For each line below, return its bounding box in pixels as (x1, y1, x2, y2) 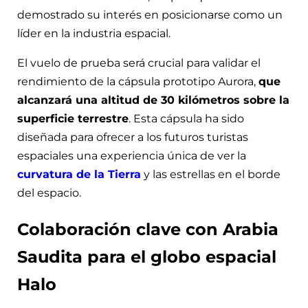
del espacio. (17, 186, 81, 199)
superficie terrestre (17, 111, 129, 125)
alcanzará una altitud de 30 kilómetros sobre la (17, 93, 289, 107)
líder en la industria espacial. (17, 26, 170, 40)
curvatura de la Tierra (17, 167, 141, 181)
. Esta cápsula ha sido (129, 111, 244, 125)
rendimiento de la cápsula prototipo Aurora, (17, 74, 258, 88)
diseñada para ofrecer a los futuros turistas (17, 130, 248, 144)
